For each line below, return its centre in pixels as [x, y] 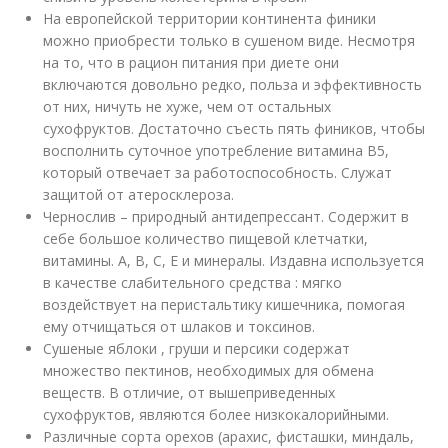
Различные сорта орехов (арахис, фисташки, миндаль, [229, 436]
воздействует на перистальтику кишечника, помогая [224, 304]
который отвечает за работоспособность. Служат [218, 172]
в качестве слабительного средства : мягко [193, 282]
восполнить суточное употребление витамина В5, [216, 150]
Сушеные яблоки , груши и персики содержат [197, 348]
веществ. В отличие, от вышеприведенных [189, 392]
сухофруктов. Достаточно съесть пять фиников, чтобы [234, 128]
